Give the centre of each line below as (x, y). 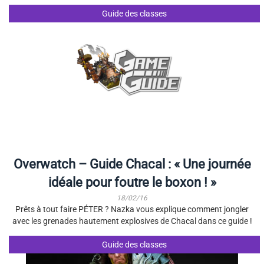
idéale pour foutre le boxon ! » (132, 182)
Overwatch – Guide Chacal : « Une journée (132, 164)
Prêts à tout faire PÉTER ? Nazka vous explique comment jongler (132, 209)
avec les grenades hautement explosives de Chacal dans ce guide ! (132, 221)
